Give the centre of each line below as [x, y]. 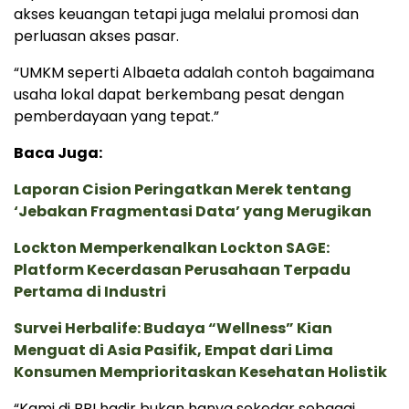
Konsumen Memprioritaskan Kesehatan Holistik [200, 372]
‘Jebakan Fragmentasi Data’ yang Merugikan [193, 212]
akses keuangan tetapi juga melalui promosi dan [186, 15]
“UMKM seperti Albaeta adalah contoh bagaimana [194, 73]
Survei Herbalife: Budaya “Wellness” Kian [173, 329]
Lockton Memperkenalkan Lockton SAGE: [172, 248]
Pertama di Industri [90, 292]
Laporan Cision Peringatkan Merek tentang [183, 190]
